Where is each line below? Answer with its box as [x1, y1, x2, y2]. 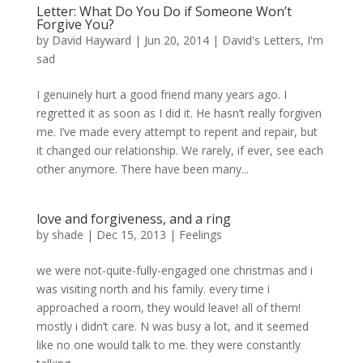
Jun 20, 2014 [143, 32, 209, 48]
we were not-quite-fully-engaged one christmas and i [36, 263, 313, 278]
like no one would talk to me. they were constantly [36, 337, 301, 352]
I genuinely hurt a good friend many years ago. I [36, 87, 287, 102]
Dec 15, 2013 [96, 227, 166, 242]
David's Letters [221, 32, 301, 48]
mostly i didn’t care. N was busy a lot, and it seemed [36, 318, 309, 334]
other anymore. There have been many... [36, 161, 249, 177]
